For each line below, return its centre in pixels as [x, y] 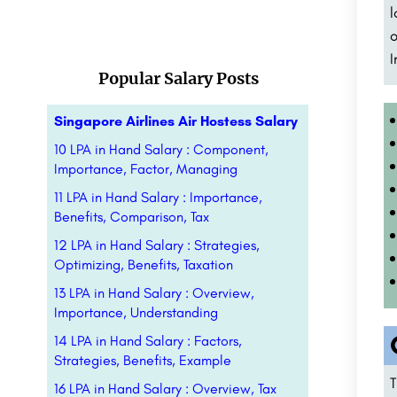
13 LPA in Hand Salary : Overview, [154, 293]
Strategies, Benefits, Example [143, 360]
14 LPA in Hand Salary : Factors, [148, 341]
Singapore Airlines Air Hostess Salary [176, 121]
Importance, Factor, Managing [146, 169]
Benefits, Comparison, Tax [132, 217]
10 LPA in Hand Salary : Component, [161, 149]
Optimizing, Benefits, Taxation [144, 265]
